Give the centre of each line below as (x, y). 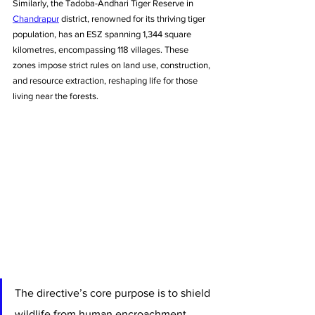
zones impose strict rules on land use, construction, (112, 65)
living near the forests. (56, 96)
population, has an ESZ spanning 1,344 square (103, 34)
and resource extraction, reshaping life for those (106, 80)
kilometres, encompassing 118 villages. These (102, 49)
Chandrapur (36, 18)
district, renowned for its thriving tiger (133, 18)
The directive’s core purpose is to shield (114, 292)
